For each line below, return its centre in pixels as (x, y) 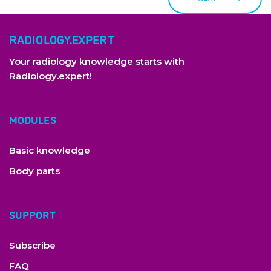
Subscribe (32, 245)
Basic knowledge (50, 150)
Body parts (34, 171)
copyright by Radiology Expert (113, 238)
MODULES (33, 119)
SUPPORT (32, 214)
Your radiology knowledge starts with (97, 61)
